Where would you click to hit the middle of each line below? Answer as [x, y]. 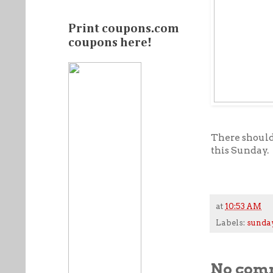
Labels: [231, 223]
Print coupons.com [124, 29]
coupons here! [110, 43]
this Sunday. [240, 150]
